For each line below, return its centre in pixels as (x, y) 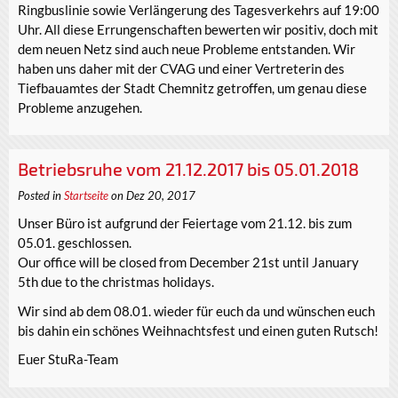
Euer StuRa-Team (68, 359)
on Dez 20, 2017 (152, 196)
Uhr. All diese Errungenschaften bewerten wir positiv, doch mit (198, 29)
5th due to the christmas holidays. (116, 282)
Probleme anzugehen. (80, 107)
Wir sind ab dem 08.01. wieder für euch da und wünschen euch (196, 310)
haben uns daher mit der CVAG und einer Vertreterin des (181, 68)
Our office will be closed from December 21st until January (188, 263)
